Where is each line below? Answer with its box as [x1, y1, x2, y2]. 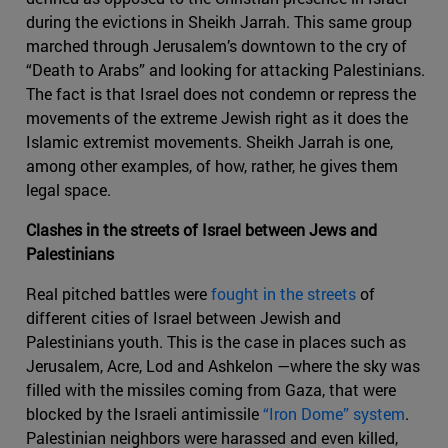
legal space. [26, 179, 115, 201]
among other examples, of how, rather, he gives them [26, 155, 398, 177]
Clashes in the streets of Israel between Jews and [26, 219, 377, 241]
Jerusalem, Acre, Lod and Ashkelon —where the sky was [26, 355, 420, 377]
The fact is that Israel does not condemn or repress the [26, 83, 416, 105]
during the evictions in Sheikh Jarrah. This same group [26, 11, 412, 33]
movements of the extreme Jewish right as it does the [26, 107, 408, 129]
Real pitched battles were [26, 283, 211, 305]
